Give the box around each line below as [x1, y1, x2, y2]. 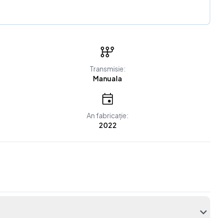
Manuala [93, 74, 123, 83]
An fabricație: [87, 111, 129, 120]
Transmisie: [90, 64, 126, 73]
